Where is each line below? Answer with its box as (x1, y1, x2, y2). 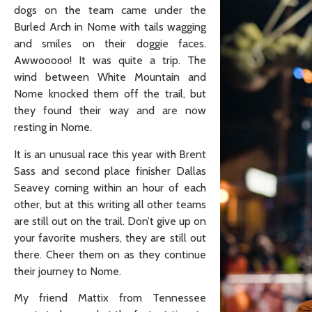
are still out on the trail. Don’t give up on (14, 214, 206, 228)
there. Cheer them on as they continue (14, 247, 206, 261)
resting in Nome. (14, 120, 92, 134)
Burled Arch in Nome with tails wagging (14, 20, 206, 34)
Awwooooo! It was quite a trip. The (14, 54, 206, 68)
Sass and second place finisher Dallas (14, 164, 206, 178)
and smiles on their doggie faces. (14, 37, 206, 51)
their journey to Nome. (14, 264, 121, 278)
